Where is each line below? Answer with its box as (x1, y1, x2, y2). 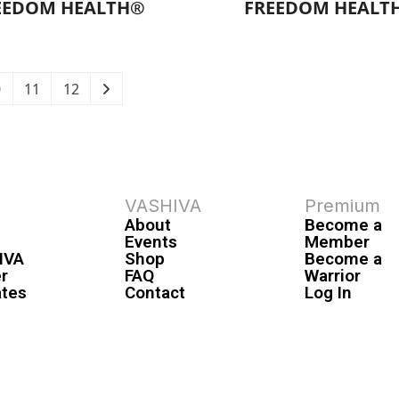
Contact (124, 281, 185, 303)
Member (305, 231, 370, 252)
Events (124, 231, 177, 252)
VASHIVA (124, 194, 201, 216)
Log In (305, 281, 353, 303)
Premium (305, 194, 381, 216)
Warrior (305, 265, 362, 286)
